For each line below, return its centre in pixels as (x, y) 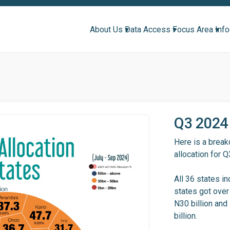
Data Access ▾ (151, 29)
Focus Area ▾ (196, 29)
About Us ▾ (110, 29)
